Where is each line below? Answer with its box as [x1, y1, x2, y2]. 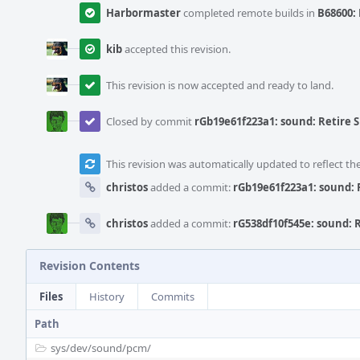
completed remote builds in [181, 6, 317, 20]
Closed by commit [106, 114, 194, 129]
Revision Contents [39, 258, 140, 273]
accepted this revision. [122, 42, 231, 56]
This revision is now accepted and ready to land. [106, 78, 333, 92]
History [89, 289, 125, 304]
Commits [151, 289, 194, 304]
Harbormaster [106, 6, 181, 20]
